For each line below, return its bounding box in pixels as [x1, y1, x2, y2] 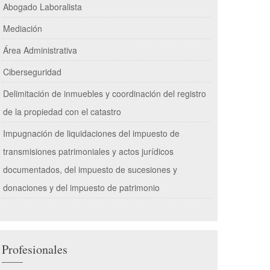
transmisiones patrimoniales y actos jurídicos [3, 145, 174, 157]
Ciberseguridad [3, 66, 61, 78]
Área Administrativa [3, 44, 77, 56]
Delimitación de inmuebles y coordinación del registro [3, 87, 206, 99]
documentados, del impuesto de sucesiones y [3, 163, 177, 175]
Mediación [3, 22, 42, 34]
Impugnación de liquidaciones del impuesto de [3, 127, 180, 139]
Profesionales [2, 241, 67, 257]
